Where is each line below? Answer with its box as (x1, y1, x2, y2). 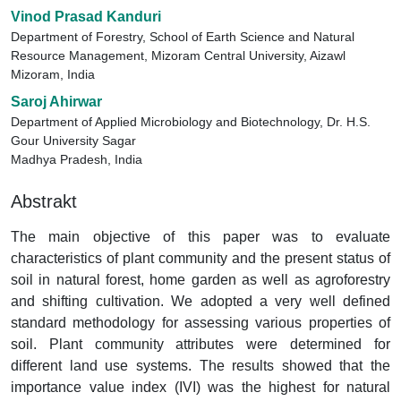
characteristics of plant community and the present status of (11, 251, 390, 266)
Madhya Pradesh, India (11, 152, 142, 166)
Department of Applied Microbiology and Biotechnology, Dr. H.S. (11, 115, 371, 129)
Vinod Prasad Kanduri (11, 9, 161, 24)
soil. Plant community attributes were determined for (11, 337, 390, 352)
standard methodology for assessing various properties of (11, 315, 390, 330)
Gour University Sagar (11, 133, 136, 148)
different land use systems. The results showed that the (11, 358, 390, 373)
